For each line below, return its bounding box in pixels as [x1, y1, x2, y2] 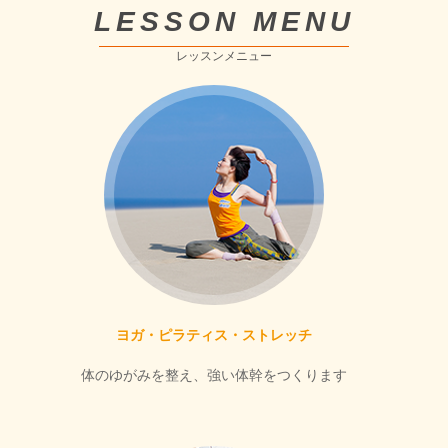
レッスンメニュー [176, 48, 272, 63]
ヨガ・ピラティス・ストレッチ [116, 326, 312, 343]
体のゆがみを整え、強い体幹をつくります [81, 367, 347, 383]
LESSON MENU [93, 5, 355, 37]
